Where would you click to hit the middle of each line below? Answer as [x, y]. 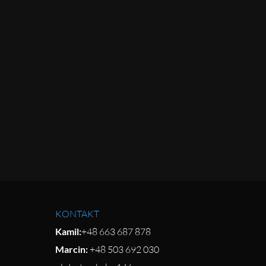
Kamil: [69, 232]
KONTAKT [77, 214]
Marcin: [72, 249]
